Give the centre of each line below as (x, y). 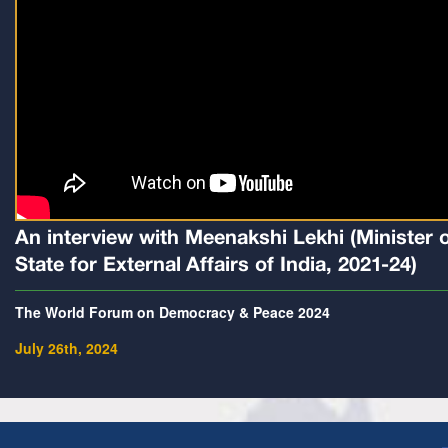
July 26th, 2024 (66, 348)
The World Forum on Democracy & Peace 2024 (172, 312)
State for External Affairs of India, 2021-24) (216, 266)
